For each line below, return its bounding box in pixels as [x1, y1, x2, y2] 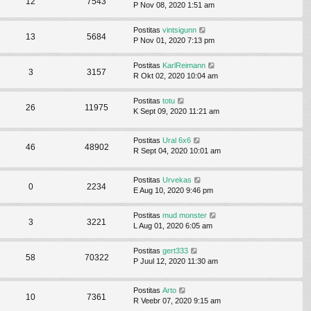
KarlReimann [162, 61, 205, 70]
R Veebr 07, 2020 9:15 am [133, 296, 221, 305]
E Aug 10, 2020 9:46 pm [133, 186, 213, 195]
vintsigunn [162, 26, 196, 35]
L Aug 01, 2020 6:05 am [133, 221, 212, 230]
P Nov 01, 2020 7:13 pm [133, 36, 215, 45]
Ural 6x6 [162, 136, 191, 145]
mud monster [162, 211, 207, 220]
